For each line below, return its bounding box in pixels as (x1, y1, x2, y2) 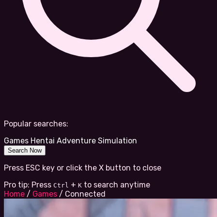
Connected (65, 189, 106, 199)
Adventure (57, 136, 96, 146)
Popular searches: (4, 119, 68, 129)
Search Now (8, 147, 42, 155)
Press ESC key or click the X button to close (4, 163, 161, 173)
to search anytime (84, 180, 150, 190)
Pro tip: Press (4, 180, 51, 190)
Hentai (31, 136, 55, 146)
